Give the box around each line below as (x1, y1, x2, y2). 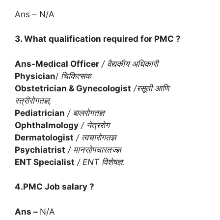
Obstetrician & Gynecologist (15, 83, 131, 93)
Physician (15, 71, 55, 81)
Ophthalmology (15, 120, 79, 130)
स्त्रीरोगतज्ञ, (15, 95, 52, 106)
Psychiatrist (15, 144, 65, 155)
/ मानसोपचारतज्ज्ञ (65, 144, 121, 155)
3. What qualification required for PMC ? (15, 34, 181, 44)
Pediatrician (15, 108, 65, 118)
